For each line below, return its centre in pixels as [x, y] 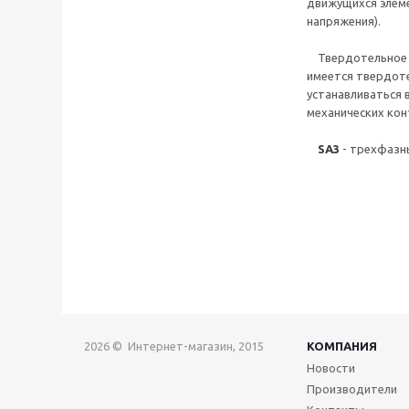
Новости [331, 368]
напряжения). [344, 21]
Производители [352, 389]
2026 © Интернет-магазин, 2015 [174, 346]
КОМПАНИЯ [342, 346]
